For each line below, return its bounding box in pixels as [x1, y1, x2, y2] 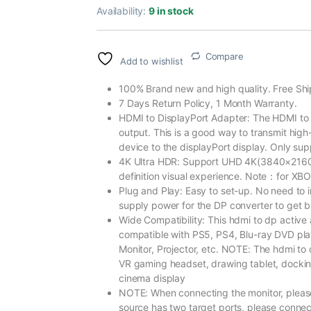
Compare [205, 50, 244, 62]
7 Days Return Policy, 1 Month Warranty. [119, 96, 297, 109]
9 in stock [149, 4, 194, 17]
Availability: [96, 4, 149, 17]
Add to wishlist [119, 55, 183, 67]
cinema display [119, 271, 186, 284]
